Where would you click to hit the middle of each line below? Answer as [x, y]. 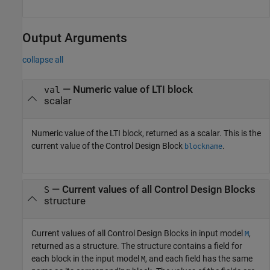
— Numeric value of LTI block [126, 90]
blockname [203, 146]
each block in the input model [86, 258]
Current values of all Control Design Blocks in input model [138, 233]
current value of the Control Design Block [108, 146]
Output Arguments [75, 38]
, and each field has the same [199, 258]
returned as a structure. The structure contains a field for [137, 246]
